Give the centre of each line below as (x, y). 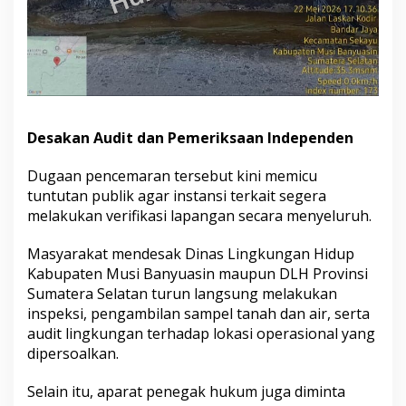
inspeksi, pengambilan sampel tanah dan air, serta (198, 313)
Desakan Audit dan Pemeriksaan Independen (190, 137)
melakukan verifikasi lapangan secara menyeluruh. (199, 215)
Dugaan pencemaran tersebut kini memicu (172, 175)
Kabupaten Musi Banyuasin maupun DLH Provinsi (198, 273)
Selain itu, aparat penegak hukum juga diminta (186, 391)
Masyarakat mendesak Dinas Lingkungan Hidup (191, 253)
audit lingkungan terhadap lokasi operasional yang (201, 333)
